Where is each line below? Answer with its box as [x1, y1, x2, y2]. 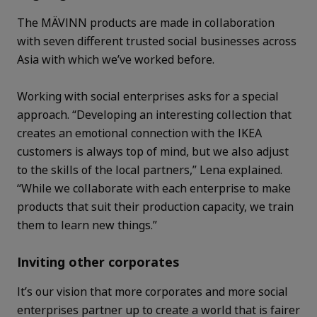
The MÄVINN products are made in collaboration [17, 14, 275, 30]
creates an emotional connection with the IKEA [17, 125, 262, 141]
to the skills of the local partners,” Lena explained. [17, 161, 282, 178]
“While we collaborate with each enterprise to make [17, 180, 291, 196]
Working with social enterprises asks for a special [17, 88, 279, 104]
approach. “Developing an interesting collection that [17, 106, 292, 122]
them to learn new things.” [17, 217, 160, 233]
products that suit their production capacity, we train [17, 198, 294, 214]
